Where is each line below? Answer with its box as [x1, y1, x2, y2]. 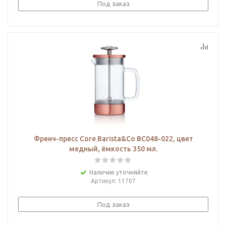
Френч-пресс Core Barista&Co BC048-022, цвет [33, 135, 193, 143]
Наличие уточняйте [89, 169, 148, 176]
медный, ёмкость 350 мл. [69, 145, 157, 153]
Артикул [91, 178, 115, 184]
